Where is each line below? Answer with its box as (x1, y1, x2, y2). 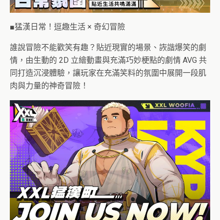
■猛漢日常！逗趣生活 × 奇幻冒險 (10, 22, 125, 31)
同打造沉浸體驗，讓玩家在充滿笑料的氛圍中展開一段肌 (10, 68, 206, 78)
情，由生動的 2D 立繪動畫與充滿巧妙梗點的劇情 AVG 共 (10, 55, 207, 65)
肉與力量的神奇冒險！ (10, 81, 88, 90)
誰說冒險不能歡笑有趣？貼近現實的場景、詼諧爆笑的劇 (10, 42, 206, 52)
